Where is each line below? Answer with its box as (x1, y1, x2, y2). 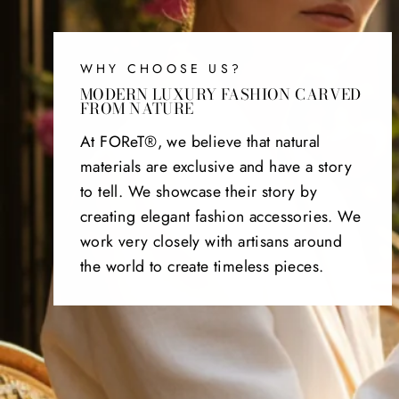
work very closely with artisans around (80, 229, 343, 253)
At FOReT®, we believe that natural (80, 129, 321, 153)
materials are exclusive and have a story (80, 154, 352, 178)
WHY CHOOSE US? (80, 59, 243, 77)
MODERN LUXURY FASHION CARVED (80, 82, 362, 106)
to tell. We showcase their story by (80, 179, 317, 203)
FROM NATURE (80, 96, 194, 120)
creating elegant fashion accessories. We (80, 204, 361, 228)
